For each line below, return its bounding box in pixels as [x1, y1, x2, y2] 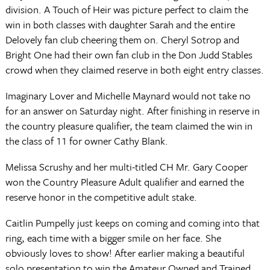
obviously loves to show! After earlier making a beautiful [5, 245, 245, 260]
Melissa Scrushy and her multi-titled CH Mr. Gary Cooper [5, 159, 248, 174]
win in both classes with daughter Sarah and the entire [5, 17, 235, 32]
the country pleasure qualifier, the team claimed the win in [5, 118, 253, 133]
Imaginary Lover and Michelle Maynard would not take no [5, 88, 251, 103]
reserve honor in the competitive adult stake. [5, 189, 197, 204]
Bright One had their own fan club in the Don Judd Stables [5, 47, 253, 62]
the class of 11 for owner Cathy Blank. [5, 133, 168, 148]
